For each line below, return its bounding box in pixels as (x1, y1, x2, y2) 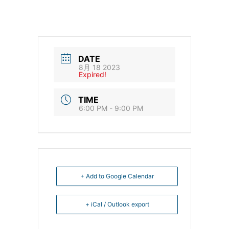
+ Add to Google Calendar (80, 172, 154, 180)
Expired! (79, 70, 106, 79)
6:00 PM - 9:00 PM (79, 104, 143, 113)
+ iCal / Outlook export (85, 200, 149, 209)
